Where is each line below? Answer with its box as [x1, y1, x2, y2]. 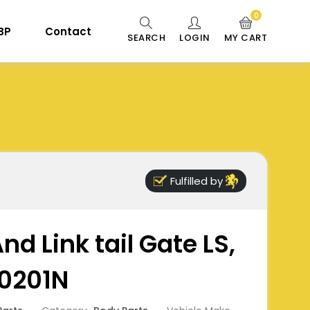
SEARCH [127, 30, 165, 44]
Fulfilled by [167, 174, 226, 188]
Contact [44, 24, 91, 39]
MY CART [224, 30, 267, 44]
